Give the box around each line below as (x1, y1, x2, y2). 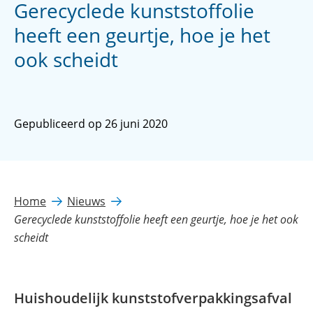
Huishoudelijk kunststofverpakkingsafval (14, 289, 292, 307)
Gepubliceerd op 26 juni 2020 (14, 116, 168, 131)
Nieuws (67, 194, 105, 209)
